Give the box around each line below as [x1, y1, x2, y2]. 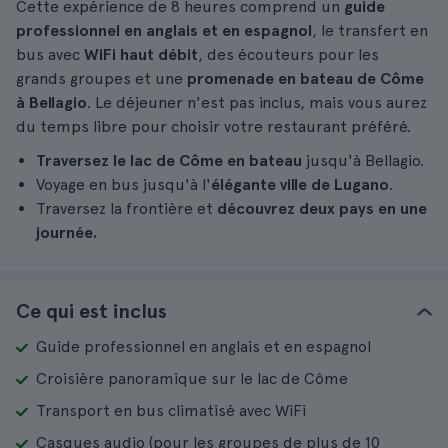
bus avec [16, 45, 84, 64]
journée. [36, 223, 97, 242]
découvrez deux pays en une [217, 199, 427, 218]
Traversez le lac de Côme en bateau [36, 151, 302, 170]
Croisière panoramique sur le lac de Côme [36, 369, 348, 388]
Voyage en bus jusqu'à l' [36, 175, 211, 194]
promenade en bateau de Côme [187, 69, 424, 88]
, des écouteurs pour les [198, 45, 379, 64]
